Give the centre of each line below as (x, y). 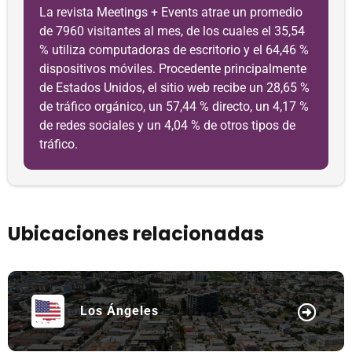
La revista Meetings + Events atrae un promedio (171, 12)
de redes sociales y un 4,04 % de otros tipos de (167, 125)
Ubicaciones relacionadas (136, 234)
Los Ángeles (119, 311)
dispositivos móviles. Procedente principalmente (173, 69)
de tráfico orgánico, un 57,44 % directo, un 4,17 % (174, 106)
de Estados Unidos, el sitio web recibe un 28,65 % (174, 88)
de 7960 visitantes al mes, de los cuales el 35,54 (172, 31)
